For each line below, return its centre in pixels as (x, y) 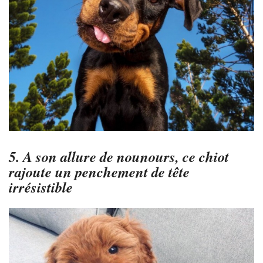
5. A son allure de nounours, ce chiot (119, 156)
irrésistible (41, 187)
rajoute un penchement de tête (99, 171)
